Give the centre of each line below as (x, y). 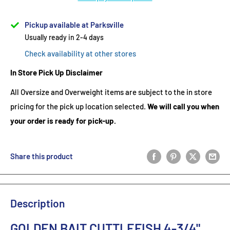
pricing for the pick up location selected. (79, 107)
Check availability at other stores (80, 53)
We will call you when (183, 107)
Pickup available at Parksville (74, 24)
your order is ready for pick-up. (63, 121)
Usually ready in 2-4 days (64, 37)
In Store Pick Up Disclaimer (56, 72)
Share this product (42, 156)
